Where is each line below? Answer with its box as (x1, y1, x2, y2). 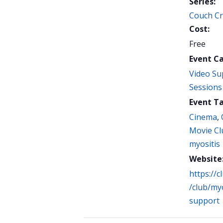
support (189, 195, 220, 206)
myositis (189, 138, 220, 149)
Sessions (189, 81, 222, 93)
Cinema (189, 111, 217, 122)
